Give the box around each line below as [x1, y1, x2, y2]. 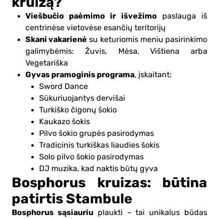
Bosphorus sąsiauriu [12, 207, 93, 217]
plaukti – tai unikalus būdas [93, 208, 208, 217]
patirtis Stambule [12, 190, 132, 207]
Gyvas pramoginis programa [25, 69, 134, 79]
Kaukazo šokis [39, 117, 90, 126]
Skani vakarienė [25, 34, 88, 44]
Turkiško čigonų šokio [39, 105, 117, 114]
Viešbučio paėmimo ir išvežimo [25, 11, 157, 21]
